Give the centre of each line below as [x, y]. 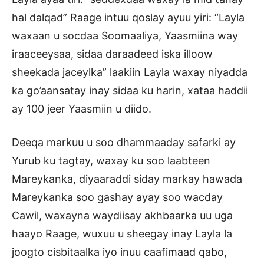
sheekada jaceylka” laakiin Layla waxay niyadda [130, 72]
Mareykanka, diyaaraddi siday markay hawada [127, 179]
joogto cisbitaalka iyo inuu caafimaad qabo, [119, 252]
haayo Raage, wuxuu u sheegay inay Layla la [122, 233]
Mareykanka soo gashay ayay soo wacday [117, 197]
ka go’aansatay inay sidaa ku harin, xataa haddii [130, 90]
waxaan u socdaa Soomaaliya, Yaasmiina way [125, 35]
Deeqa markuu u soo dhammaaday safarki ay [124, 142]
